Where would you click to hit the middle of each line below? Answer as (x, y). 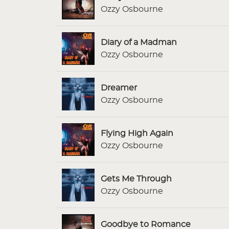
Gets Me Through (136, 179)
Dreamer (119, 88)
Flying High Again (137, 133)
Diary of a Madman (139, 42)
